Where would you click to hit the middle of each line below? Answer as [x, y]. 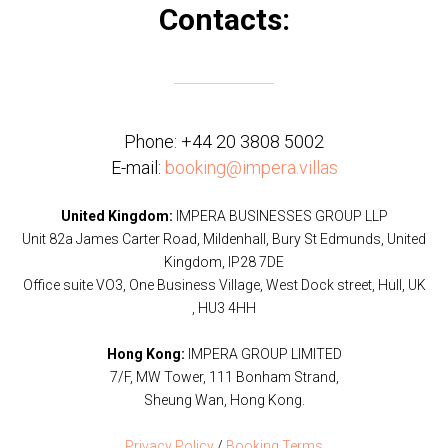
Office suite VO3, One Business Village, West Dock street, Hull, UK [224, 285]
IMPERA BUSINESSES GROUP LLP [280, 216]
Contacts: [224, 20]
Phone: [152, 142]
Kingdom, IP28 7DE [224, 262]
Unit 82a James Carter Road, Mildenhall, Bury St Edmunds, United [224, 239]
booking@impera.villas [251, 168]
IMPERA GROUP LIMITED [263, 354]
